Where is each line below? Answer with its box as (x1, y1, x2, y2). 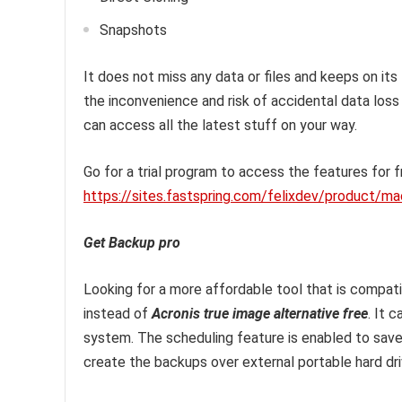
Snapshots (100, 22, 167, 39)
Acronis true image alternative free (152, 305, 368, 322)
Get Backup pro (83, 234, 180, 251)
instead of (83, 305, 152, 322)
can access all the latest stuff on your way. (83, 117, 357, 134)
